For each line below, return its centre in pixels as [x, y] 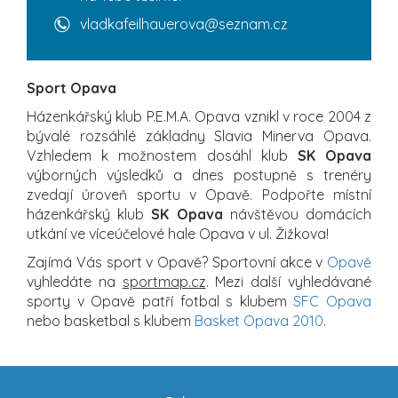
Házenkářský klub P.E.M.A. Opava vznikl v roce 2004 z [199, 116]
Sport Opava [72, 88]
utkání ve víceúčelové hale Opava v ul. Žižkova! [178, 233]
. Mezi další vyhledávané [289, 281]
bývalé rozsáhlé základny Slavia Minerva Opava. [199, 135]
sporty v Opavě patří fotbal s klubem [160, 301]
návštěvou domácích [297, 214]
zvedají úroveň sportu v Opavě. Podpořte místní [199, 194]
